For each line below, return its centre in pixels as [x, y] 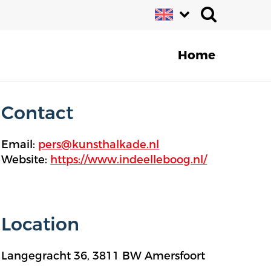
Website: [26, 160]
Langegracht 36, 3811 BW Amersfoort [103, 256]
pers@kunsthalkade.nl [99, 145]
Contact [38, 113]
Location [41, 225]
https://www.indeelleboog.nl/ [129, 160]
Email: [20, 145]
